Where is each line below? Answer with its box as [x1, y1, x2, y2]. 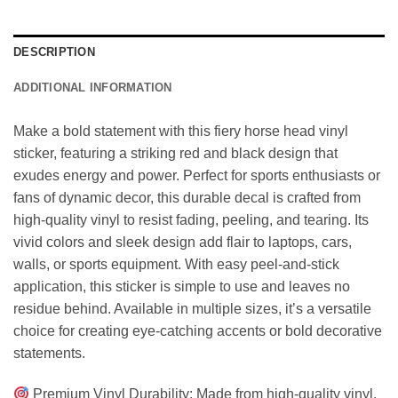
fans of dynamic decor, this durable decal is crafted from [13, 190, 361, 206]
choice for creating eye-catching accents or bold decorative [13, 323, 382, 339]
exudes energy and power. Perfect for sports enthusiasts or [13, 168, 380, 184]
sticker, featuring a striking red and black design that [13, 146, 338, 162]
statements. [13, 346, 85, 362]
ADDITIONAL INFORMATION [13, 81, 172, 95]
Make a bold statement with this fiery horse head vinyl [13, 123, 348, 139]
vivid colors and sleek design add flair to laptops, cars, [13, 235, 352, 251]
